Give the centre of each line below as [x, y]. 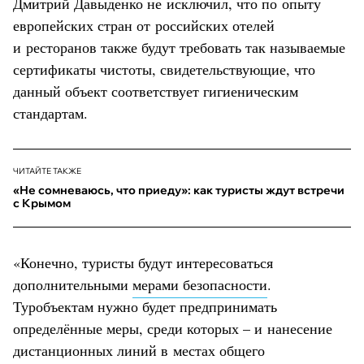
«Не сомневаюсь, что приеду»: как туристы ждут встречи [179, 190]
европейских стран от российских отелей [144, 25]
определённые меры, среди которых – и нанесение [173, 328]
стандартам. [53, 113]
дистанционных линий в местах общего [139, 350]
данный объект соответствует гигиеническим [156, 91]
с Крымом [42, 203]
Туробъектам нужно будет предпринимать [145, 306]
